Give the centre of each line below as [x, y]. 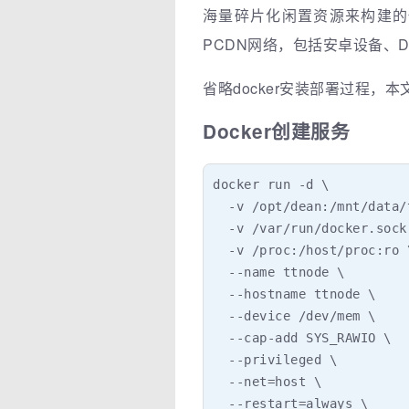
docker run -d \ [271, 184]
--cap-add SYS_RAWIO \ [302, 337]
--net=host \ [267, 381]
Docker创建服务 [276, 131]
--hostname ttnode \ [294, 294]
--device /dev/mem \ [294, 315]
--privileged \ [275, 359]
